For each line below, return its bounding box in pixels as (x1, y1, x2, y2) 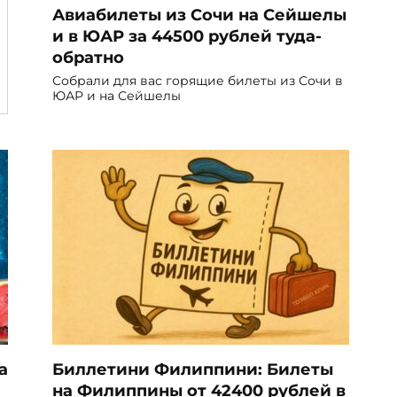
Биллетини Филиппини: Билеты (52, 360, 333, 379)
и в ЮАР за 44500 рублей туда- (52, 26, 322, 45)
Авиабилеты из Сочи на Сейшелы (52, 4, 346, 24)
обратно (52, 47, 124, 66)
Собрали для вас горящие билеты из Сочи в (52, 73, 343, 90)
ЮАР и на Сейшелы (52, 88, 181, 105)
